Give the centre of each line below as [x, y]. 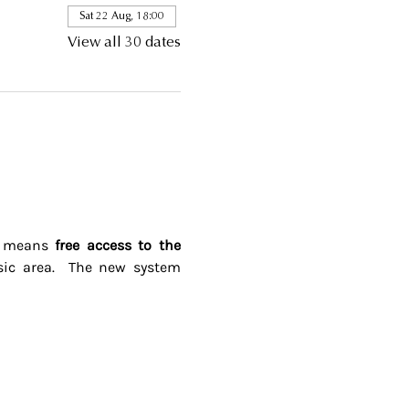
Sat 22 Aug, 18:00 [121, 16]
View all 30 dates [124, 43]
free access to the [118, 245]
